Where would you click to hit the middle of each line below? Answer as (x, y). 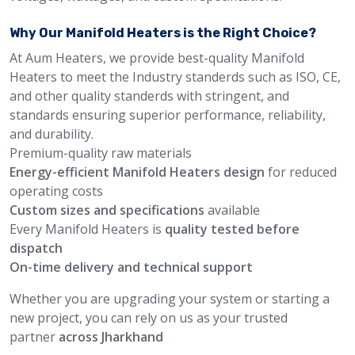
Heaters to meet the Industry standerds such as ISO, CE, (175, 77)
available (232, 210)
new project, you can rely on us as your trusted (149, 318)
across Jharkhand (109, 337)
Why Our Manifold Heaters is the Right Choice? (163, 33)
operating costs (56, 191)
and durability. (52, 134)
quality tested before (232, 229)
